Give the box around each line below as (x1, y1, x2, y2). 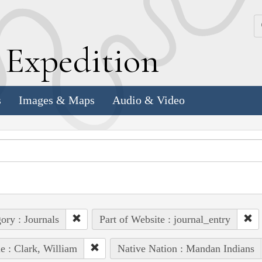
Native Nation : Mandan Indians (117, 242, 254, 254)
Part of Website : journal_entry (99, 213, 230, 225)
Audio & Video (112, 94, 185, 107)
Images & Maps (19, 94, 95, 107)
